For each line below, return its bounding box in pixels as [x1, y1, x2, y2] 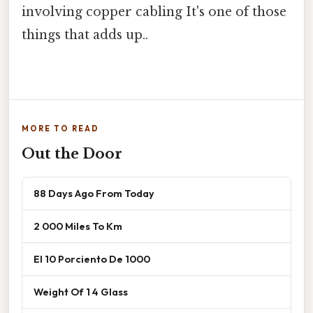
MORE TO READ [22, 123, 99, 133]
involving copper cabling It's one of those [22, 4, 286, 20]
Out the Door [22, 145, 122, 162]
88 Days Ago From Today [34, 186, 154, 200]
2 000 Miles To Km [34, 219, 122, 233]
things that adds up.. [22, 27, 148, 43]
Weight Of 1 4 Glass [34, 284, 128, 298]
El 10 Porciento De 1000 [34, 252, 150, 265]
